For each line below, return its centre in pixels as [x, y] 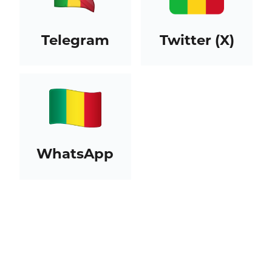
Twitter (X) [197, 40]
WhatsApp [75, 154]
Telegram [75, 40]
